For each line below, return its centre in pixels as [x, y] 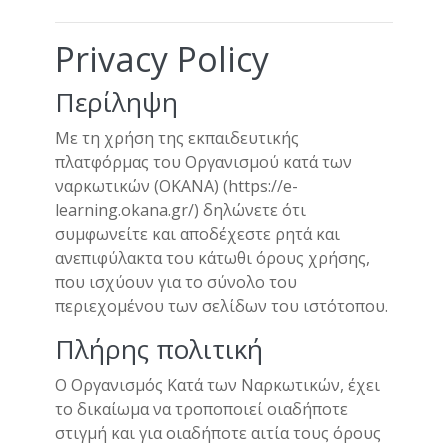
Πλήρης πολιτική [159, 349]
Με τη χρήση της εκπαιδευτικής [177, 138]
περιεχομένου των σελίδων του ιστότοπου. [221, 306]
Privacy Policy [162, 59]
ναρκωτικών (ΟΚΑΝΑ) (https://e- [176, 186]
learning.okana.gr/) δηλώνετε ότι [180, 210]
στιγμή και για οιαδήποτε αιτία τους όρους [218, 433]
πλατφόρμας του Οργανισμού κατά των [203, 162]
